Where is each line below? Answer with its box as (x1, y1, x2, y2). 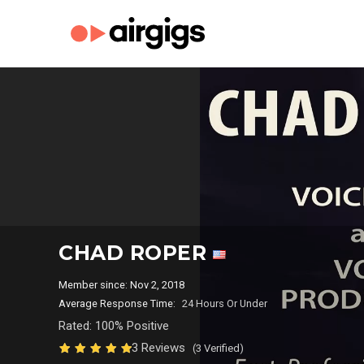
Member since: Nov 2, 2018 (58, 279, 189, 291)
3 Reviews (132, 340, 188, 355)
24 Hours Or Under (182, 297, 267, 310)
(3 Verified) (193, 342, 244, 354)
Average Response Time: (58, 297, 175, 310)
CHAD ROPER (58, 240, 213, 265)
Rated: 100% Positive (58, 318, 169, 333)
